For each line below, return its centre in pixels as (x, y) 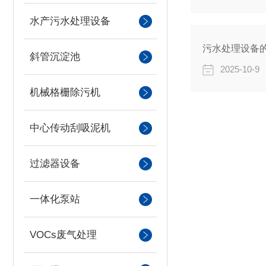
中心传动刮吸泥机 (70, 128)
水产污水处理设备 (70, 21)
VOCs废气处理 (63, 235)
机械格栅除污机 (65, 92)
